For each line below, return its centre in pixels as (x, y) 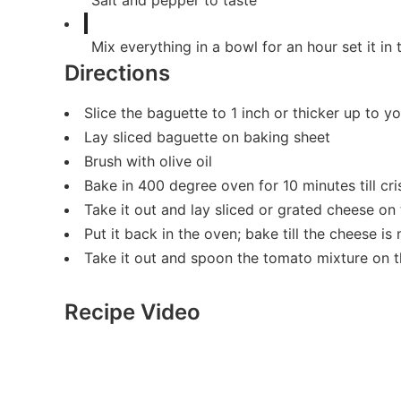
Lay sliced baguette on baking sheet (207, 137)
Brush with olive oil (148, 162)
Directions (117, 73)
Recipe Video (132, 312)
